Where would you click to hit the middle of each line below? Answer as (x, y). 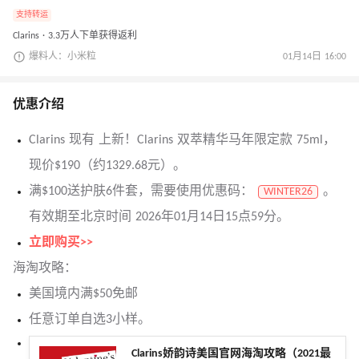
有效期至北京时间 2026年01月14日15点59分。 (159, 218)
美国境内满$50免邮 (83, 294)
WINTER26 (288, 192)
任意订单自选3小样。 (90, 320)
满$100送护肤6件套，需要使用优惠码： (141, 192)
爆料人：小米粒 (63, 57)
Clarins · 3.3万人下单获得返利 (75, 36)
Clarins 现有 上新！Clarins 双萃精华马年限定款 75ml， (182, 141)
